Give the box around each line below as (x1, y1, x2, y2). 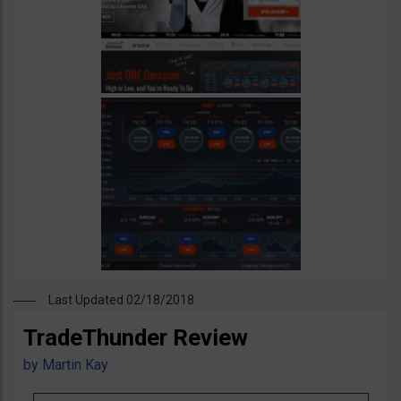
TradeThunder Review (23, 324, 248, 352)
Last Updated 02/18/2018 (48, 293, 194, 308)
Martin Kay (42, 356, 108, 374)
